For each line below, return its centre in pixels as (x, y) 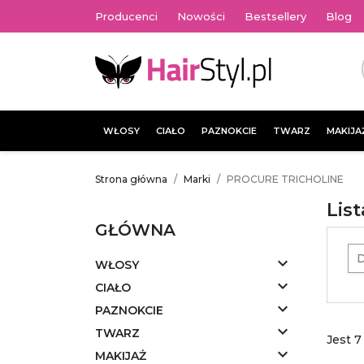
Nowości (201, 16)
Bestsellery (275, 16)
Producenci (126, 16)
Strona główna (131, 179)
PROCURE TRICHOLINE (285, 179)
